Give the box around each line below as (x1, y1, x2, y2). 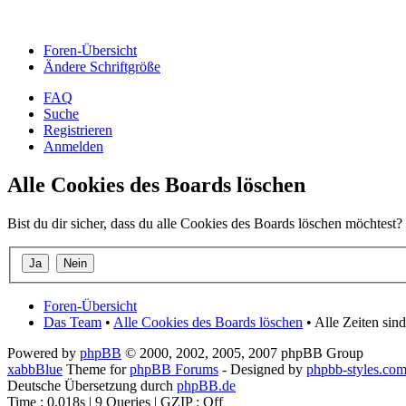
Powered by (7, 344, 80, 361)
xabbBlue (7, 361, 63, 377)
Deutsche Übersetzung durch (7, 377, 177, 393)
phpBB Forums (130, 361, 218, 377)
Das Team (43, 314, 101, 330)
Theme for (63, 361, 130, 377)
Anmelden (43, 139, 103, 155)
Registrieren (43, 122, 112, 139)
